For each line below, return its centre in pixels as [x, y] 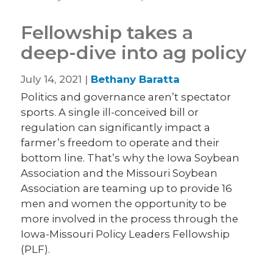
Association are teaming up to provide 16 [127, 189]
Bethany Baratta [136, 79]
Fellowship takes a [107, 32]
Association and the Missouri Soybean [119, 173]
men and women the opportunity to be [124, 204]
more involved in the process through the [130, 219]
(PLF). [36, 250]
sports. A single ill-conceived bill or [110, 112]
